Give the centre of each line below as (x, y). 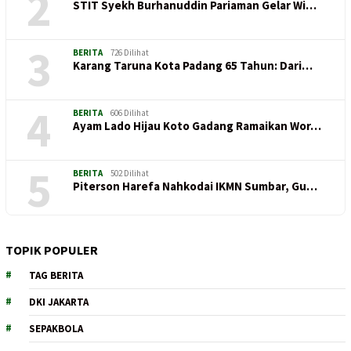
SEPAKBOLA (56, 329)
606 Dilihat (130, 113)
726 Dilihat (130, 52)
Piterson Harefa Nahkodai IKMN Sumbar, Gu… (195, 186)
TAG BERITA (56, 275)
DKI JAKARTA (59, 302)
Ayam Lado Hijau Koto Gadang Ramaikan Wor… (197, 126)
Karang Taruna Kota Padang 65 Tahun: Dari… (193, 65)
